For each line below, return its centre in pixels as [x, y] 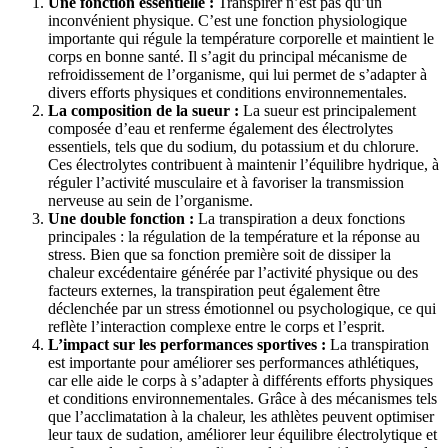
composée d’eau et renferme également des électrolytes [220, 128]
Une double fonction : [121, 218]
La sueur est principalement [327, 110]
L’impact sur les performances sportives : [187, 344]
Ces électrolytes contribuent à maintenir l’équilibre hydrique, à [243, 164]
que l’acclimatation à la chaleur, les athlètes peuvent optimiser [241, 416]
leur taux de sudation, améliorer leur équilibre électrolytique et [242, 434]
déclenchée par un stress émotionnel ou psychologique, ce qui [242, 308]
